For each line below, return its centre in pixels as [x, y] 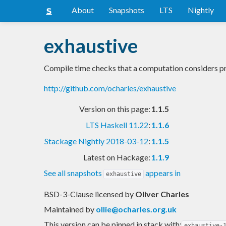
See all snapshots [74, 173]
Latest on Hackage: [117, 157]
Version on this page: [115, 108]
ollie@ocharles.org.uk [136, 209]
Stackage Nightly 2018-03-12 [96, 141]
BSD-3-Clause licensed [84, 194]
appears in [162, 173]
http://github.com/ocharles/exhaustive [110, 88]
